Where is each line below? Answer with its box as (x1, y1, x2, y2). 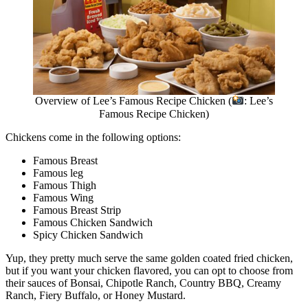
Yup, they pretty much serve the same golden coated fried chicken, (5, 252, 293, 264)
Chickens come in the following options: (5, 131, 181, 143)
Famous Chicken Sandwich (33, 216, 153, 228)
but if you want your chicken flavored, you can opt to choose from (5, 264, 293, 276)
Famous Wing (33, 191, 93, 203)
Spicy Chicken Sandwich (33, 228, 143, 241)
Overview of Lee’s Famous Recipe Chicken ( (34, 95, 232, 107)
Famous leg (33, 166, 83, 179)
